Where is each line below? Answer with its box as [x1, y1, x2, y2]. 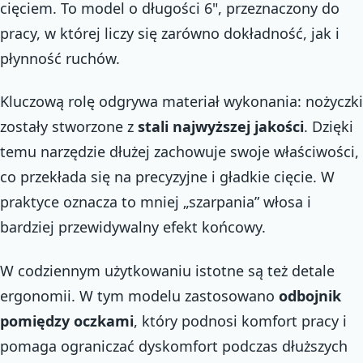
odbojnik [279, 285, 341, 305]
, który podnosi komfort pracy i [134, 310, 347, 331]
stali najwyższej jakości [138, 117, 304, 136]
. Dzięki [304, 117, 353, 136]
